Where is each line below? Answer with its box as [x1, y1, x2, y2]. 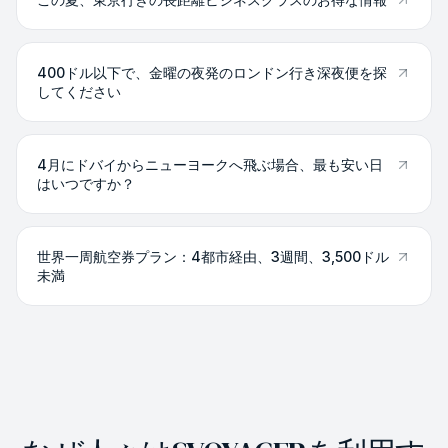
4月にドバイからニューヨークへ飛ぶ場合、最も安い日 [37, 156, 383, 173]
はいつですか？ [37, 175, 135, 192]
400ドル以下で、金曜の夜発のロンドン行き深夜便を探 [37, 64, 387, 81]
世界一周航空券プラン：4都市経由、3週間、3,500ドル [37, 248, 389, 265]
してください [37, 83, 121, 100]
